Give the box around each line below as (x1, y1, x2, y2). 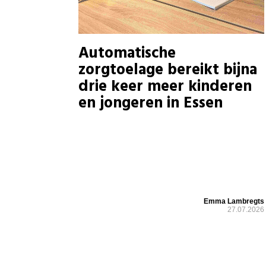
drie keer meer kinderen (78, 75, 252, 100)
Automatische (78, 42, 176, 66)
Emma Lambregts (204, 197, 265, 205)
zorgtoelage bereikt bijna (78, 58, 257, 83)
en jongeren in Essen (78, 91, 223, 116)
